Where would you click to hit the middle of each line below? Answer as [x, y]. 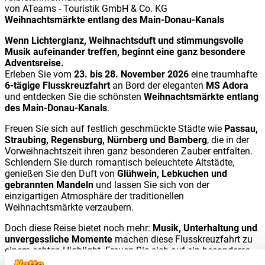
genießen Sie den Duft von [61, 173]
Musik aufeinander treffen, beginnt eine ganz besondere [125, 51]
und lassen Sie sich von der [151, 185]
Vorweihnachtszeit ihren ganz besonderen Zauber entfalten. [129, 151]
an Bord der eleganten [158, 85]
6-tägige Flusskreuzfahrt [57, 85]
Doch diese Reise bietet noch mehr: [79, 228]
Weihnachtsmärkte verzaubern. [69, 207]
